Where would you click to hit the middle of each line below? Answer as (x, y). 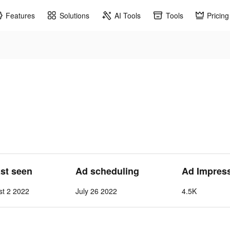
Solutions (74, 15)
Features (20, 15)
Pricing (218, 15)
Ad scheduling (107, 171)
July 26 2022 (96, 191)
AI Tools (128, 15)
